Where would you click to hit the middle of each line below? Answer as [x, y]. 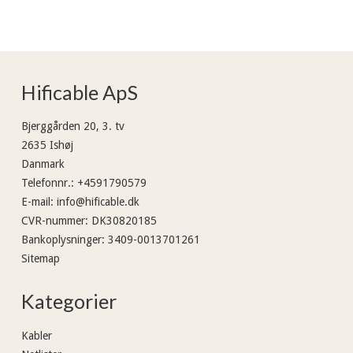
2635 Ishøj [47, 145]
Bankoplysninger [61, 240]
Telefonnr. [46, 183]
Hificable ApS [80, 93]
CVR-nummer [53, 221]
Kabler [37, 335]
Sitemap [41, 259]
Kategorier [69, 301]
